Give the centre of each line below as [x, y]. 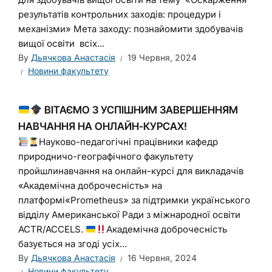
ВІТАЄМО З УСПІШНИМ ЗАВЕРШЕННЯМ [140, 110]
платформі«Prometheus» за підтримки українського [134, 200]
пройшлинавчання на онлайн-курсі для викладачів [131, 171]
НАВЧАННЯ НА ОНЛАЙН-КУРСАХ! [103, 126]
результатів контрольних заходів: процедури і [120, 14]
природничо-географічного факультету [106, 156]
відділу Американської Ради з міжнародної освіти [129, 215]
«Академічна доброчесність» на [90, 185]
